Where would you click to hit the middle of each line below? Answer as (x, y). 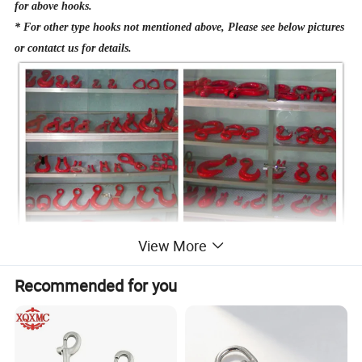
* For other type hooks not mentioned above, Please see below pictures (180, 27)
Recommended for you (96, 286)
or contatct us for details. (74, 48)
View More (172, 246)
